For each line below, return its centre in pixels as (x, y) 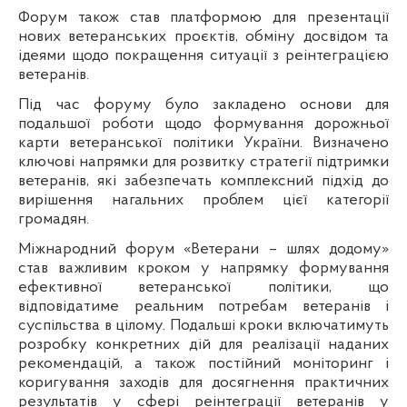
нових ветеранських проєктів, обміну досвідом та (203, 37)
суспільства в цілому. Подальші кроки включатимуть (203, 326)
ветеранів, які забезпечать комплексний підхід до (203, 182)
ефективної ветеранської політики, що (203, 288)
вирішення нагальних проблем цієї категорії (203, 201)
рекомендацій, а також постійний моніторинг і (203, 364)
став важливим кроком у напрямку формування (203, 269)
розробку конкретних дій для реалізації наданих (203, 345)
